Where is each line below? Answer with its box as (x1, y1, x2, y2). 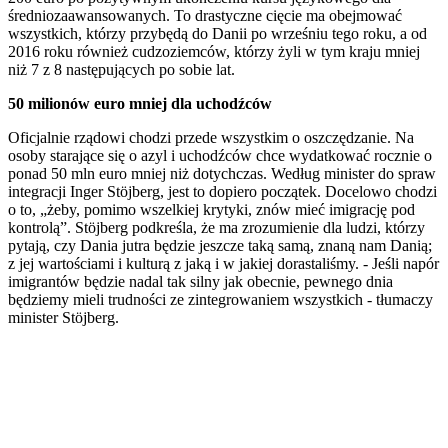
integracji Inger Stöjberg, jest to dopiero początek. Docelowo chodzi (8, 183, 437, 201)
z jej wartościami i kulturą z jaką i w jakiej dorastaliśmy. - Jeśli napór (8, 255, 439, 273)
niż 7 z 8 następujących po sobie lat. (8, 61, 235, 79)
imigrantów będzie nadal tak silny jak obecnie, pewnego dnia (8, 273, 393, 291)
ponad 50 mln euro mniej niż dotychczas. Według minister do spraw (8, 165, 436, 183)
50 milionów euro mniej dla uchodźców (8, 95, 272, 113)
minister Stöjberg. (8, 309, 119, 327)
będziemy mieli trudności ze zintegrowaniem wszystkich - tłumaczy (8, 291, 433, 309)
